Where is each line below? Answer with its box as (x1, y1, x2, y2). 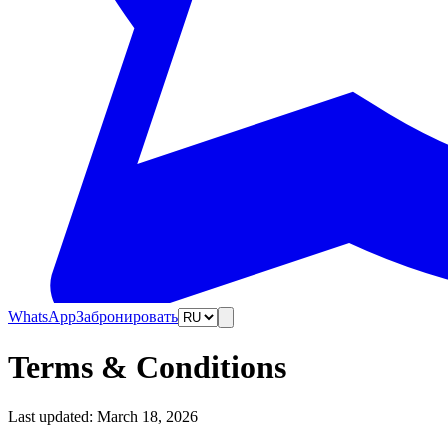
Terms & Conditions (8, 349, 286, 386)
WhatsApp (8, 308, 76, 325)
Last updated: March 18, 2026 (8, 407, 198, 425)
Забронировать (76, 308, 178, 325)
